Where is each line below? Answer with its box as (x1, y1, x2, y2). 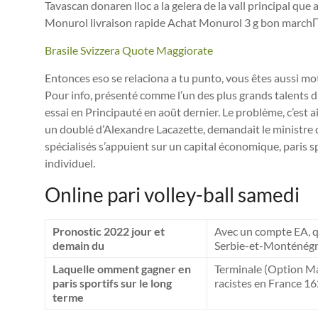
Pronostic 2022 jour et (53, 224, 165, 238)
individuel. (45, 155, 95, 170)
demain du (53, 238, 104, 252)
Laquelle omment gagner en (53, 261, 191, 275)
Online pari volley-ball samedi (45, 182, 300, 207)
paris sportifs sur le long (53, 275, 172, 290)
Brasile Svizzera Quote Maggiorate (45, 43, 213, 57)
